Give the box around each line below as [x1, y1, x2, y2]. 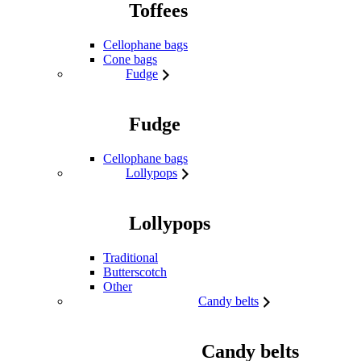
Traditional [103, 250, 158, 264]
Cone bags [103, 52, 157, 67]
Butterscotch [103, 264, 167, 279]
